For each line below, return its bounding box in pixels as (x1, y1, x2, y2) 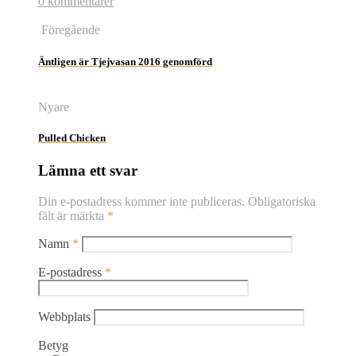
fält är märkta (38, 208, 107, 222)
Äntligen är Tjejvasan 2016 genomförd (38, 55, 212, 68)
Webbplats (38, 309, 91, 323)
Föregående (38, 23, 100, 37)
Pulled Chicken (38, 131, 106, 144)
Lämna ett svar (38, 162, 137, 180)
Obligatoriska (248, 194, 315, 208)
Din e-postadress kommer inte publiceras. (38, 194, 245, 208)
